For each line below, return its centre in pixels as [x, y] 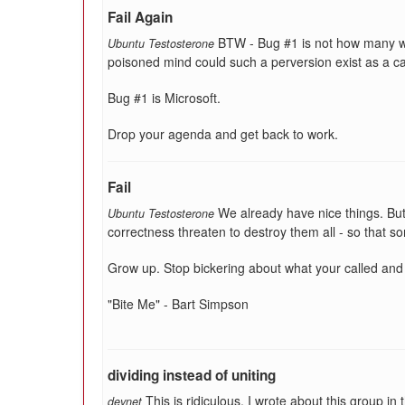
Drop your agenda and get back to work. [223, 134]
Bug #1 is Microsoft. [164, 98]
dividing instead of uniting [192, 375]
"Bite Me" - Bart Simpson [178, 304]
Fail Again [140, 17]
